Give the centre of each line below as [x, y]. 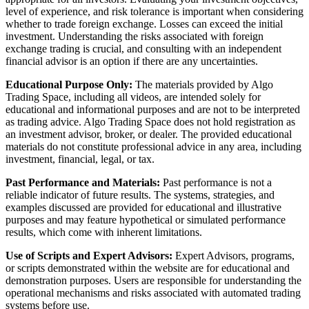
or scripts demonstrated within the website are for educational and [148, 268]
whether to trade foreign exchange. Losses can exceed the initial [144, 23]
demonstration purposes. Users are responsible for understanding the [153, 280]
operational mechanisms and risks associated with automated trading [153, 292]
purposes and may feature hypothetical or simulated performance [146, 219]
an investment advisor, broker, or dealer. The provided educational [149, 134]
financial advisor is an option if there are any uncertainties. [132, 61]
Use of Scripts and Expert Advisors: [89, 255]
